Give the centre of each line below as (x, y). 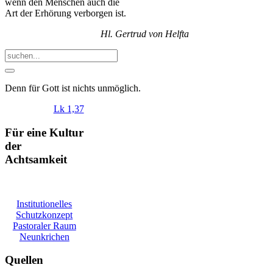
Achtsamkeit (36, 160)
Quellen (24, 260)
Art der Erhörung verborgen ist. (66, 13)
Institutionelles (44, 204)
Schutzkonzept (44, 214)
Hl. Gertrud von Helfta (145, 34)
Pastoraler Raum (44, 225)
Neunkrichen (44, 236)
